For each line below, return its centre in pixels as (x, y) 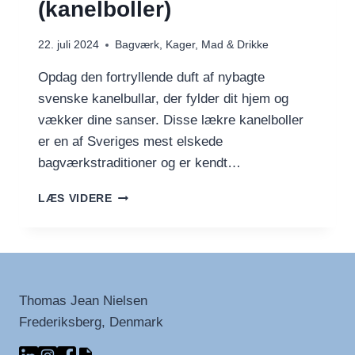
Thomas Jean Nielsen (83, 301)
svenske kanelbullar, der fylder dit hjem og (163, 99)
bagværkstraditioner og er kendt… (139, 163)
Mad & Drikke (235, 45)
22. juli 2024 (69, 45)
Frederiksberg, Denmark (91, 323)
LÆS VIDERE (75, 199)
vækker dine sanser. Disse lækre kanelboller (171, 120)
